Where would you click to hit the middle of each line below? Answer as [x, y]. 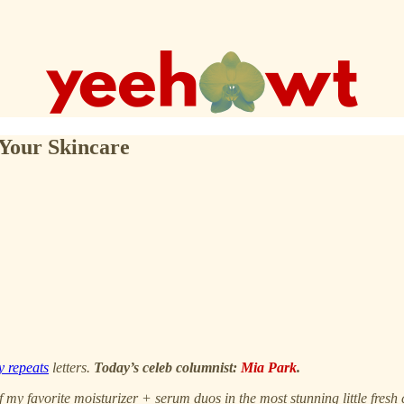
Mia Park [269, 367]
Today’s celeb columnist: [167, 367]
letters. [71, 367]
